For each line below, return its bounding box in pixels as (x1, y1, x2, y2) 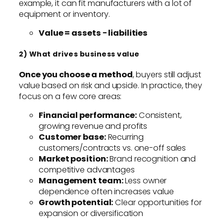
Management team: (39, 175, 123, 187)
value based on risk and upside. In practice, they (19, 79, 203, 91)
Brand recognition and (108, 153, 196, 165)
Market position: (39, 153, 108, 165)
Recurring (106, 131, 144, 143)
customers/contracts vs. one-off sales (39, 142, 186, 154)
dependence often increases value (39, 186, 174, 198)
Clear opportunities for (113, 197, 202, 209)
